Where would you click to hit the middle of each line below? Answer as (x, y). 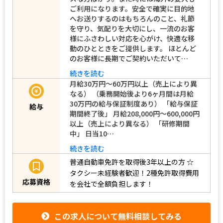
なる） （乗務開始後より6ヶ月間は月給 (132, 93)
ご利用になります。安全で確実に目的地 (132, 8)
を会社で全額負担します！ (111, 184)
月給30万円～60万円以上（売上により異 (133, 83)
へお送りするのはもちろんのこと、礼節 (132, 18)
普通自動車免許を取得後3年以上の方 (127, 162)
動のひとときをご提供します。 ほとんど (133, 48)
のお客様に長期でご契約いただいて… (129, 58)
